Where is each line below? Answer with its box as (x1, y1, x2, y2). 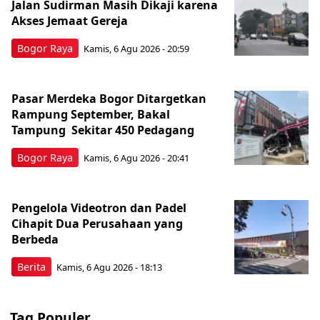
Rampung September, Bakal (11, 106, 170, 122)
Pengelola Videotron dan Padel (11, 199, 186, 216)
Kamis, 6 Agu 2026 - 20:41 (84, 151, 189, 165)
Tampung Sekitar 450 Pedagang (11, 121, 197, 138)
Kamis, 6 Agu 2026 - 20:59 (84, 42, 189, 56)
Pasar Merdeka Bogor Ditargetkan (11, 90, 206, 106)
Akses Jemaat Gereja (11, 12, 131, 29)
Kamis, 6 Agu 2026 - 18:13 (56, 261, 162, 274)
